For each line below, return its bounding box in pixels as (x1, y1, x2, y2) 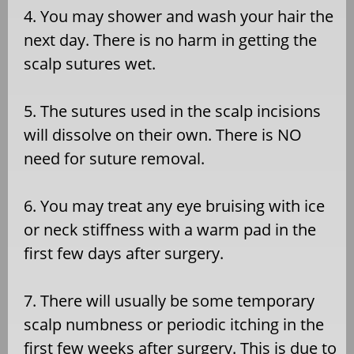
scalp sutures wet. (24, 52, 156, 74)
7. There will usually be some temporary (24, 289, 314, 311)
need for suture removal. (24, 147, 205, 169)
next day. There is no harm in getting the (24, 28, 317, 51)
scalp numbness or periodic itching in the (24, 313, 324, 335)
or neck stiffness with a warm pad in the (24, 218, 316, 240)
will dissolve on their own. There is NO (24, 123, 302, 145)
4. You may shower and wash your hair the (24, 5, 333, 27)
